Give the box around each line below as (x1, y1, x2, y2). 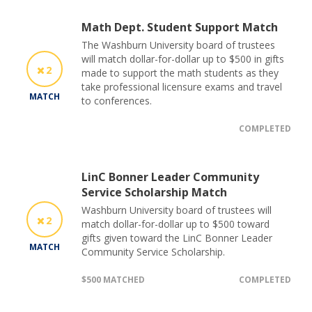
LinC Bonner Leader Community (81, 169, 259, 185)
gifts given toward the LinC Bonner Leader (81, 231, 272, 244)
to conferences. (81, 93, 152, 107)
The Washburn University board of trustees (81, 38, 275, 52)
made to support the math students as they (81, 65, 279, 79)
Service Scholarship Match (81, 184, 227, 200)
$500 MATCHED (81, 273, 145, 286)
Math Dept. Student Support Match (81, 19, 278, 35)
